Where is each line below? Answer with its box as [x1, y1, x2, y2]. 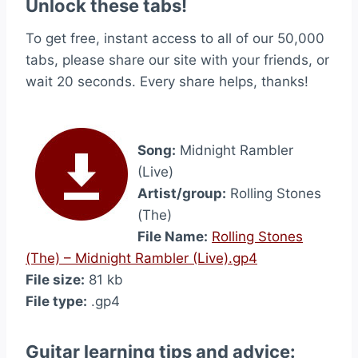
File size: [26, 272, 85, 288]
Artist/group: [137, 185, 226, 201]
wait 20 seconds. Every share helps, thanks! [26, 74, 308, 89]
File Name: [137, 229, 208, 245]
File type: [26, 293, 87, 309]
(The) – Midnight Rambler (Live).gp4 [26, 250, 257, 266]
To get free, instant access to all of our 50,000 [26, 30, 324, 46]
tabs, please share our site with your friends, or [26, 52, 329, 68]
